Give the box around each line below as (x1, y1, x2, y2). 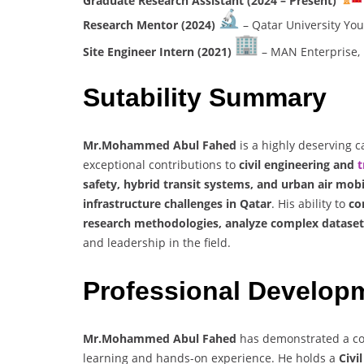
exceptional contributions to (83, 157, 239, 173)
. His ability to (271, 196, 349, 212)
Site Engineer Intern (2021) (83, 44, 235, 60)
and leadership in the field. (83, 235, 231, 251)
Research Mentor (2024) (83, 17, 219, 33)
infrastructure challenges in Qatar (83, 196, 271, 212)
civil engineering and (239, 157, 357, 173)
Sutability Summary (83, 82, 327, 112)
